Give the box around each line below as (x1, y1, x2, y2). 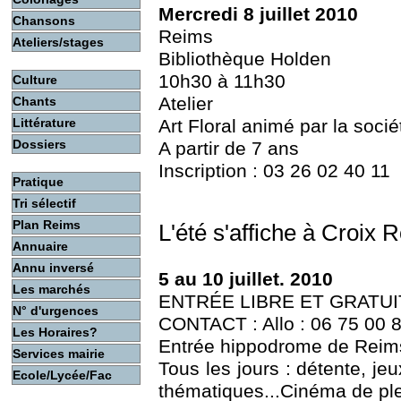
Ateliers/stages (13, 35, 104, 49)
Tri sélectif (13, 196, 76, 210)
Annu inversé (13, 260, 94, 275)
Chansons (13, 13, 75, 28)
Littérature (13, 115, 76, 130)
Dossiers (13, 137, 66, 151)
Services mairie (13, 346, 105, 361)
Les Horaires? (13, 325, 98, 339)
